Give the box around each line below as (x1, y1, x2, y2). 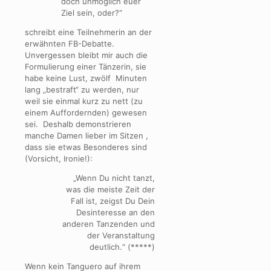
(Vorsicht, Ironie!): (25, 154, 93, 164)
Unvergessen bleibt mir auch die (25, 50, 148, 60)
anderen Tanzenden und (62, 219, 155, 229)
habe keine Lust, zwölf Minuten (25, 73, 147, 83)
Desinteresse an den (76, 207, 155, 218)
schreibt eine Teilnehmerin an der (25, 27, 152, 38)
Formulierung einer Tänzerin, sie (25, 62, 146, 72)
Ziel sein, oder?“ (61, 8, 122, 18)
